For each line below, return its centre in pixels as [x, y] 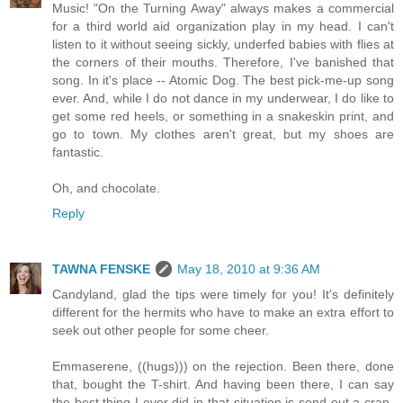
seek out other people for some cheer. [161, 330]
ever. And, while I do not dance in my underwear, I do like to [223, 98]
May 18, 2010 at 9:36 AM [249, 269]
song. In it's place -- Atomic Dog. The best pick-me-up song [223, 80]
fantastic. [78, 152]
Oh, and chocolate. [106, 188]
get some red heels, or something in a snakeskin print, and [223, 116]
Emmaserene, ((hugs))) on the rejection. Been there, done [223, 366]
